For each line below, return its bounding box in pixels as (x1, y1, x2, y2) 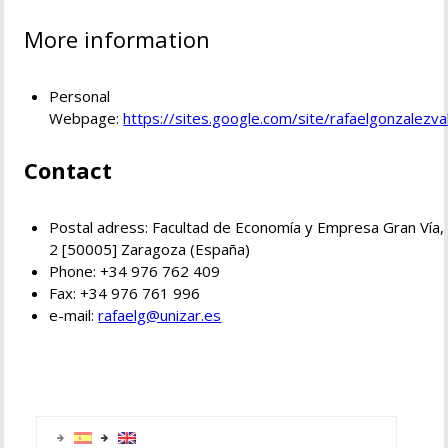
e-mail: (49, 305, 99, 326)
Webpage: (49, 108, 124, 129)
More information (24, 24, 211, 55)
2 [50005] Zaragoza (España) (49, 239, 251, 260)
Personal (49, 86, 111, 107)
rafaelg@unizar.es (98, 305, 222, 326)
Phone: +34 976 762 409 (49, 261, 221, 282)
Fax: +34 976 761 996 (49, 283, 201, 304)
